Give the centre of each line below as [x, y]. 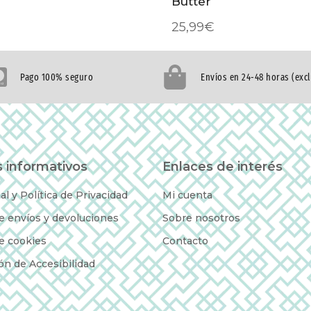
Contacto [185, 241]
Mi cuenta [187, 195]
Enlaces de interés [222, 167]
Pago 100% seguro [57, 77]
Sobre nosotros [201, 218]
